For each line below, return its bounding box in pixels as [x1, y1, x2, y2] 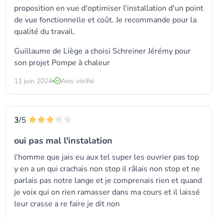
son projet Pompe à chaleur [14, 57, 110, 68]
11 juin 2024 [14, 76, 52, 86]
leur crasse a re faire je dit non [14, 199, 120, 209]
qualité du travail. [14, 26, 75, 37]
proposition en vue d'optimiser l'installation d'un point [14, 3, 203, 14]
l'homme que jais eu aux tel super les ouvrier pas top [14, 152, 199, 163]
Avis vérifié [61, 76, 94, 86]
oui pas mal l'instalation [14, 135, 112, 146]
